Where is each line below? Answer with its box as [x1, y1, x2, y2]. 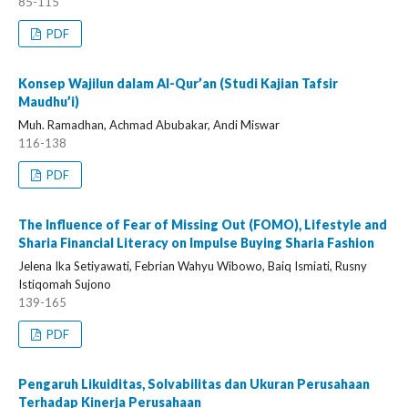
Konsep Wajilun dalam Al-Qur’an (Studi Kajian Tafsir [18, 76, 338, 91]
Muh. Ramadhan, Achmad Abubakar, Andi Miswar [18, 117, 280, 132]
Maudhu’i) [18, 94, 79, 109]
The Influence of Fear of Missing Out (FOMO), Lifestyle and [18, 217, 387, 232]
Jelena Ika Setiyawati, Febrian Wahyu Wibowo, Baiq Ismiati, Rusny [18, 259, 367, 273]
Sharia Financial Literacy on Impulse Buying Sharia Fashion [18, 235, 374, 250]
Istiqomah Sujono [18, 277, 111, 291]
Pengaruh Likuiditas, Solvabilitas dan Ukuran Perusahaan [18, 376, 370, 392]
